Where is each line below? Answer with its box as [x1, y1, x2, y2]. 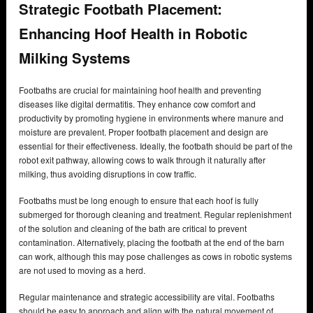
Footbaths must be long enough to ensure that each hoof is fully [19, 194, 259, 206]
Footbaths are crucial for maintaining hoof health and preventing [19, 83, 261, 96]
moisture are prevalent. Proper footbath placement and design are [19, 125, 268, 138]
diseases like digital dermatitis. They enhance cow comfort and [19, 97, 256, 110]
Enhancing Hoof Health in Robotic [19, 23, 247, 44]
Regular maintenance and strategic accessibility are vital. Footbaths [19, 290, 275, 303]
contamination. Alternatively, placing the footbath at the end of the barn [19, 235, 284, 248]
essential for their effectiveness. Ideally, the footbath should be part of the [19, 139, 293, 152]
